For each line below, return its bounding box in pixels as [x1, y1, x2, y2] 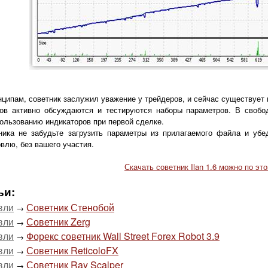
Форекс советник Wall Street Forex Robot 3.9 [26, 229, 220, 243]
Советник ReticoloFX [26, 243, 118, 257]
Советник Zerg [26, 215, 90, 229]
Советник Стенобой [26, 200, 114, 214]
